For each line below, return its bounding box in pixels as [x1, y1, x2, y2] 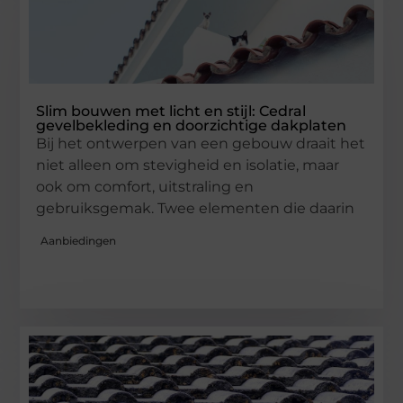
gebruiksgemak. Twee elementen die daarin [36, 200, 355, 218]
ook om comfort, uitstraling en [36, 178, 255, 196]
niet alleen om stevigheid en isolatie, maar [36, 157, 340, 175]
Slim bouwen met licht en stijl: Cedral [36, 103, 307, 121]
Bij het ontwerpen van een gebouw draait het [36, 135, 366, 153]
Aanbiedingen [40, 233, 117, 247]
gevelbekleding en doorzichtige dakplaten [36, 117, 347, 135]
